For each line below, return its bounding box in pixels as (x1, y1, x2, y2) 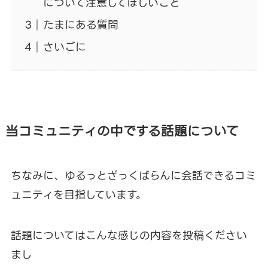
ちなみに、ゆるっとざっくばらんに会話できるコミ (10, 166, 256, 184)
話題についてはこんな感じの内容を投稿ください (10, 226, 247, 244)
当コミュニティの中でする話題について (5, 120, 239, 142)
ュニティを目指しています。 (10, 185, 147, 203)
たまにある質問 (42, 16, 118, 33)
